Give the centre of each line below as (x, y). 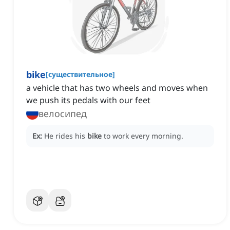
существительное (80, 74)
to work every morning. (143, 136)
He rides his (66, 136)
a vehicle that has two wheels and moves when (117, 88)
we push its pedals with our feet (88, 100)
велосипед (63, 114)
